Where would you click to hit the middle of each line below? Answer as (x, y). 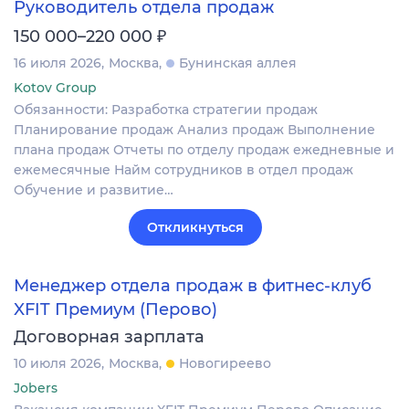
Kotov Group (55, 88)
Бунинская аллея (238, 63)
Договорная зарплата (109, 336)
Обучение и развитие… (94, 190)
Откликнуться (195, 228)
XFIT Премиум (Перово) (115, 309)
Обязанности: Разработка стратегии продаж (166, 110)
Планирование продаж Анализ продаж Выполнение (194, 130)
